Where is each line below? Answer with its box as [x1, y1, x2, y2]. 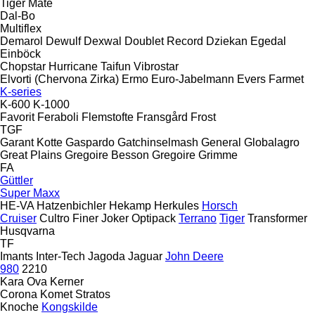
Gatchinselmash [117, 136, 198, 148]
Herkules [154, 199, 199, 212]
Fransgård [136, 110, 188, 123]
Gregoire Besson [65, 148, 149, 161]
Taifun [101, 60, 131, 72]
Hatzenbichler [37, 199, 106, 212]
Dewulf [46, 34, 81, 47]
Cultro [39, 212, 70, 224]
